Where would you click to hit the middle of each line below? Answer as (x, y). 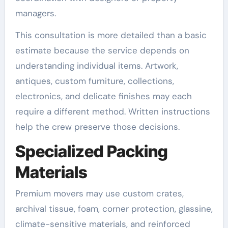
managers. (35, 13)
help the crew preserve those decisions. (97, 126)
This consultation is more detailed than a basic (111, 35)
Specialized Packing (91, 151)
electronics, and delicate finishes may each (103, 96)
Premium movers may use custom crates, (99, 193)
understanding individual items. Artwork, (96, 65)
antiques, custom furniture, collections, (94, 81)
